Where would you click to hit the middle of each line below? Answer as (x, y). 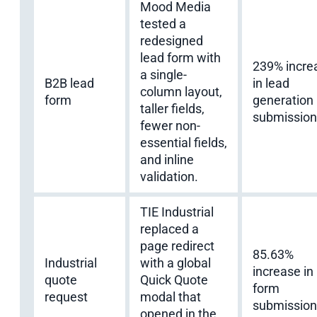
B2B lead (69, 83)
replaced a (169, 229)
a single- (163, 74)
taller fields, (172, 108)
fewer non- (170, 125)
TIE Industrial (177, 212)
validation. (169, 176)
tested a (163, 23)
